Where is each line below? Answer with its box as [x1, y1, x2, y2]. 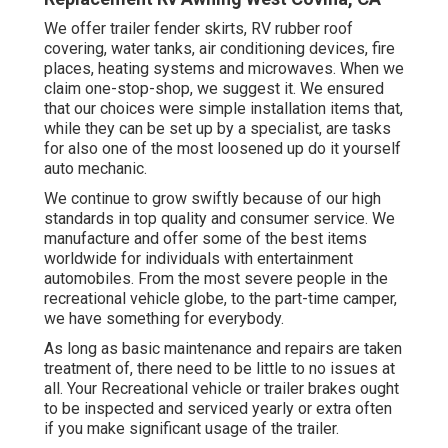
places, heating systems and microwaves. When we [44, 59, 404, 79]
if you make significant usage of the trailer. [44, 419, 339, 439]
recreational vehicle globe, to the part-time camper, [44, 289, 397, 309]
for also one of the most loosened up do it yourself [44, 139, 401, 159]
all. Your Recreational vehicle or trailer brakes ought [44, 379, 399, 399]
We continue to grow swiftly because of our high [44, 189, 381, 209]
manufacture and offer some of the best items [44, 229, 367, 249]
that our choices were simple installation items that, [44, 99, 403, 119]
